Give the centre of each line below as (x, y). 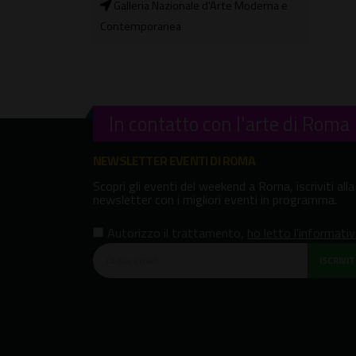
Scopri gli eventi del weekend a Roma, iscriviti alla (224, 186)
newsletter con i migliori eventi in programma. (215, 199)
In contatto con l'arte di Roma (229, 123)
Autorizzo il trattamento (174, 232)
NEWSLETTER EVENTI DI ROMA (174, 160)
